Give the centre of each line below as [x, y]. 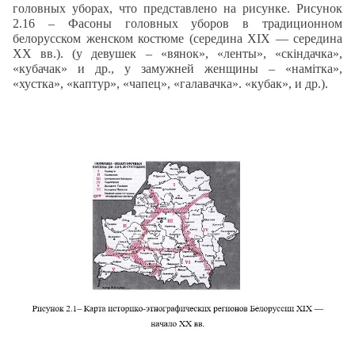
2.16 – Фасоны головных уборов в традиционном [177, 23]
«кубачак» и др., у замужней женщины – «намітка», [177, 68]
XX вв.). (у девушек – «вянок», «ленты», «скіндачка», [177, 53]
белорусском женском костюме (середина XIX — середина [177, 38]
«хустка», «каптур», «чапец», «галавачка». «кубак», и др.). [170, 83]
